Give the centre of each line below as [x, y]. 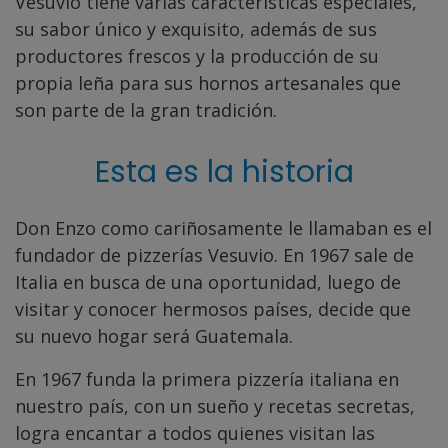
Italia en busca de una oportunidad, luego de [208, 281]
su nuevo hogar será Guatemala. [154, 335]
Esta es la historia [224, 171]
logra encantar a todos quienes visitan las [195, 432]
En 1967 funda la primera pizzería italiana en [207, 378]
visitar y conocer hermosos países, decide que [213, 308]
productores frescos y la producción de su [197, 55]
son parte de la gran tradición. [146, 109]
